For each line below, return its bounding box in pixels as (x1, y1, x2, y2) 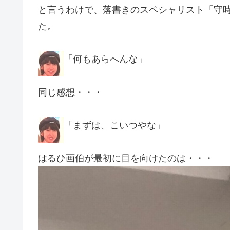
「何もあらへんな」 (64, 54, 147, 65)
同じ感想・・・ (38, 87, 103, 98)
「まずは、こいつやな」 (64, 120, 165, 130)
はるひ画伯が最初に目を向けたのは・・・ (38, 153, 214, 164)
